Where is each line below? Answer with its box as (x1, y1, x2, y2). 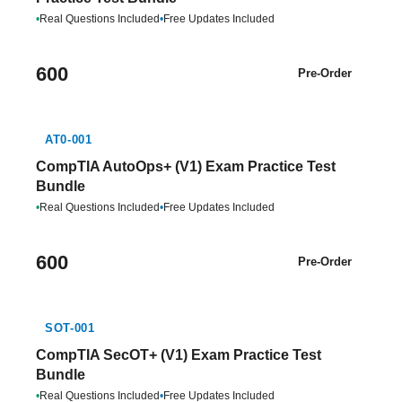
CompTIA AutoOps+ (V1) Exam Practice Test (36, 159, 336, 174)
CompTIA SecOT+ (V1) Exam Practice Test (36, 347, 321, 363)
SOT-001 (45, 321, 95, 335)
